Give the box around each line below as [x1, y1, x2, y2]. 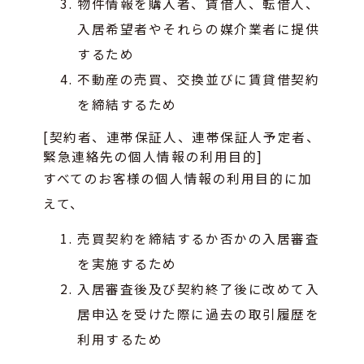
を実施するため [77, 253, 177, 272]
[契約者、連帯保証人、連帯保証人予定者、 [43, 127, 321, 145]
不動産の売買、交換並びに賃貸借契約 [77, 69, 320, 88]
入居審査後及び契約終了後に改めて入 [77, 279, 320, 297]
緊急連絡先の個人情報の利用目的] [43, 146, 263, 165]
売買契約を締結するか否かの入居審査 [77, 228, 320, 247]
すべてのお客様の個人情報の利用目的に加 [43, 168, 313, 187]
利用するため [77, 329, 163, 348]
